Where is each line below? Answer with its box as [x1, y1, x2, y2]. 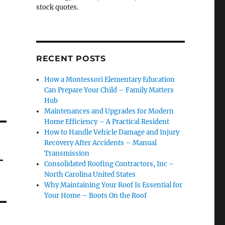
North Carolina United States [44, 170, 136, 179]
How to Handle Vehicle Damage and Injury [44, 128, 180, 137]
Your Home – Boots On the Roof [44, 191, 147, 200]
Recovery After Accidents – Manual [44, 139, 157, 147]
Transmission [44, 149, 90, 158]
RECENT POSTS [36, 54, 106, 63]
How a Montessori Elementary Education [44, 75, 175, 84]
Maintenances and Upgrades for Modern [44, 107, 174, 116]
